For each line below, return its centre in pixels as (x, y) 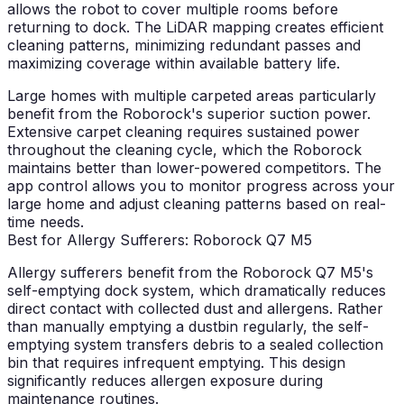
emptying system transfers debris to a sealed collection (195, 345)
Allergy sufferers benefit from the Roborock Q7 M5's (190, 273)
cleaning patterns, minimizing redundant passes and (184, 46)
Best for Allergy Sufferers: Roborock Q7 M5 (160, 240)
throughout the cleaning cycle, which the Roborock (184, 150)
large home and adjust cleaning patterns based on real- (197, 204)
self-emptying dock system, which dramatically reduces (197, 291)
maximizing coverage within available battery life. (174, 64)
